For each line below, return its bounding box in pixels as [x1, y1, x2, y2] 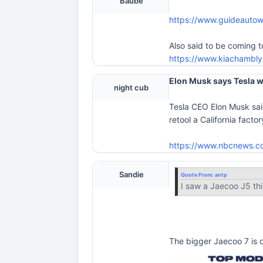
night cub [114, 83, 149, 92]
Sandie [119, 170, 144, 179]
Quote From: [181, 171, 215, 178]
